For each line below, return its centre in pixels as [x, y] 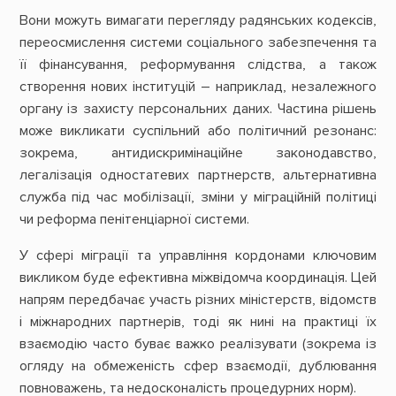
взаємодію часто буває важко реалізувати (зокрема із [198, 344]
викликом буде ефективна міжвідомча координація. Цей [198, 278]
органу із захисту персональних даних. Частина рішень [198, 109]
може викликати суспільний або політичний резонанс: [198, 131]
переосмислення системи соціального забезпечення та [198, 43]
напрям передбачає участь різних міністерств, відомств [198, 300]
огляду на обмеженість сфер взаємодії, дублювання [198, 366]
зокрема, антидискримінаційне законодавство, [198, 153]
